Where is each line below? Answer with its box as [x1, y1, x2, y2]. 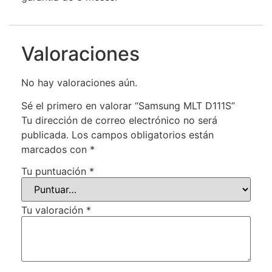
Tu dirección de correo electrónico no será [21, 114, 217, 126]
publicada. [21, 128, 69, 141]
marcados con [21, 143, 90, 155]
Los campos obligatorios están [72, 128, 214, 141]
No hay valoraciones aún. [21, 76, 137, 89]
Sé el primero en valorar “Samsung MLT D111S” [21, 99, 235, 112]
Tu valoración [21, 203, 86, 216]
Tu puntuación [21, 165, 89, 177]
